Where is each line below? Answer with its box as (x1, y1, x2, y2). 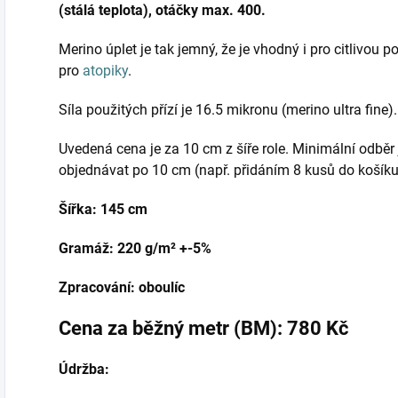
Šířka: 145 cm (59, 201, 147, 219)
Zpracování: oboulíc (59, 279, 185, 297)
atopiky (83, 62, 128, 80)
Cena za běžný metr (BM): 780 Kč (59, 317, 348, 340)
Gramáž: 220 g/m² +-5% (59, 240, 211, 258)
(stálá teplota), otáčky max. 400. (59, 2, 266, 20)
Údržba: (59, 361, 109, 378)
